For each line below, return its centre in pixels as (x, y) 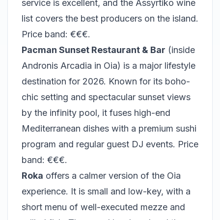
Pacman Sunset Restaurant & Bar (94, 50)
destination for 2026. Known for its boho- (106, 81)
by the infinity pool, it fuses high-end (96, 113)
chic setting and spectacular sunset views (106, 97)
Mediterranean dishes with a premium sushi (109, 128)
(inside (180, 50)
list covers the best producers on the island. (110, 18)
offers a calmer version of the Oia (112, 176)
